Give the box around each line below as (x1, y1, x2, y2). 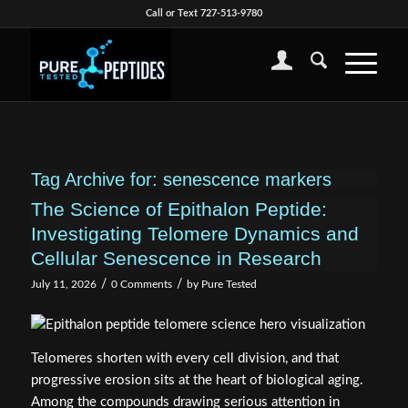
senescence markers (162, 169, 331, 189)
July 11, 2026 (30, 279, 97, 290)
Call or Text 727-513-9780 (145, 8, 262, 18)
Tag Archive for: (30, 169, 163, 189)
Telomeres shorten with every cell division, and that (30, 351, 339, 365)
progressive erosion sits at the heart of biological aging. (30, 372, 363, 387)
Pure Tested (200, 279, 257, 290)
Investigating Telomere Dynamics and (30, 223, 359, 244)
